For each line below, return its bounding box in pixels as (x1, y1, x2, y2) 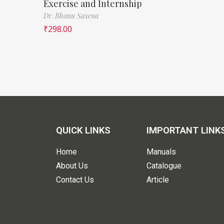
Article (146, 174, 169, 184)
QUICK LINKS (56, 124, 110, 136)
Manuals (146, 146, 176, 156)
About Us (56, 160, 88, 170)
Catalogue (146, 160, 182, 170)
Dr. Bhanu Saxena (43, 10, 98, 20)
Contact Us (56, 174, 94, 184)
